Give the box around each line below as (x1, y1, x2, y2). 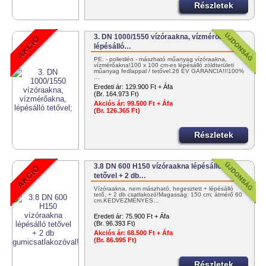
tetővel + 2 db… (94, 172, 147, 180)
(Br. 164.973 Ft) (94, 90, 140, 98)
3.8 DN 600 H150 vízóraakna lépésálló (94, 162, 222, 171)
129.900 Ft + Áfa (125, 83, 173, 91)
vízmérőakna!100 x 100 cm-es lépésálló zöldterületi (94, 62, 235, 69)
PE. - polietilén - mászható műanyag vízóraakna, (94, 56, 227, 63)
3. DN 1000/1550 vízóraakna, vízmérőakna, (94, 33, 238, 42)
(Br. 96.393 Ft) (94, 220, 136, 227)
